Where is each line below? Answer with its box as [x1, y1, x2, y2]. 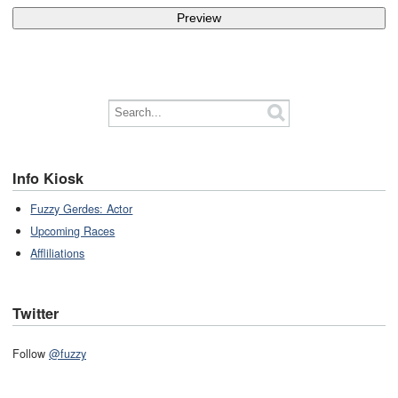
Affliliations [30, 245, 85, 262]
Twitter [12, 303, 59, 324]
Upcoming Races [30, 223, 115, 240]
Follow [12, 345, 49, 362]
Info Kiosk [12, 167, 84, 188]
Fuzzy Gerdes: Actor [30, 201, 133, 218]
